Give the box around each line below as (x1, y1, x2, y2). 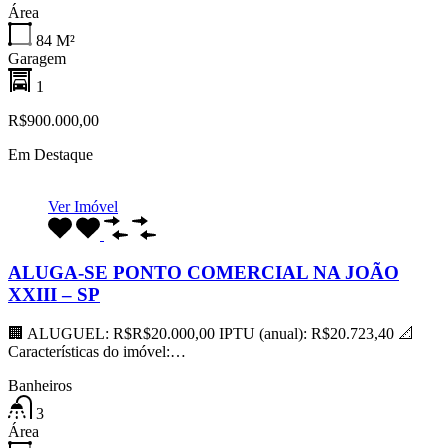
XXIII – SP (8, 284, 100, 306)
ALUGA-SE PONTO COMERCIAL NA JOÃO (8, 262, 399, 284)
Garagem (8, 49, 66, 67)
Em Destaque (8, 145, 93, 163)
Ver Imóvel (48, 197, 118, 215)
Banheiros (8, 376, 72, 394)
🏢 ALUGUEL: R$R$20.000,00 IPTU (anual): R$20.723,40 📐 (8, 324, 414, 342)
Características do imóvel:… (8, 342, 186, 360)
